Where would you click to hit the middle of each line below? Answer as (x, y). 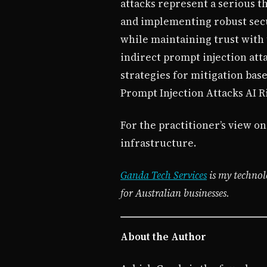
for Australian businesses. (175, 193)
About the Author (163, 237)
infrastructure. (158, 143)
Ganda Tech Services (164, 176)
